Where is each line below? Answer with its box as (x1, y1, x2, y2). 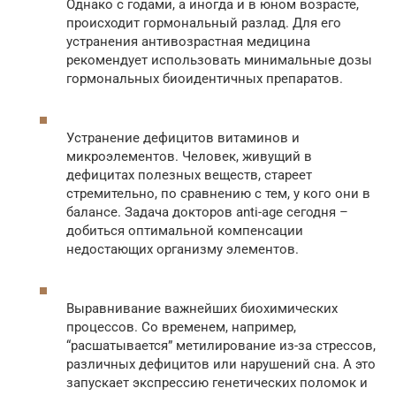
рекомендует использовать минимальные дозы (66, 52, 372, 68)
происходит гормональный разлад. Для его (66, 15, 341, 31)
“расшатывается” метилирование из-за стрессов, (66, 338, 376, 354)
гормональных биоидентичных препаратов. (66, 71, 343, 87)
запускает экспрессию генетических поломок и (66, 375, 368, 391)
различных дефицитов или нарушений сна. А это (66, 356, 376, 372)
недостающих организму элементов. (66, 241, 299, 257)
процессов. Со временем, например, (66, 319, 296, 335)
